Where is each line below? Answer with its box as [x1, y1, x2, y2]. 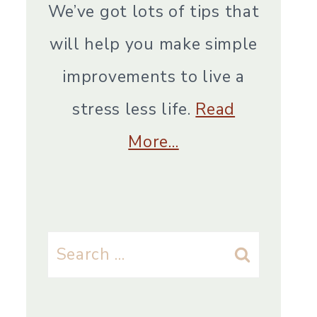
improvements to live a [62, 66, 245, 88]
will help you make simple [49, 33, 258, 56]
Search [47, 235, 101, 258]
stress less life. [71, 98, 196, 121]
